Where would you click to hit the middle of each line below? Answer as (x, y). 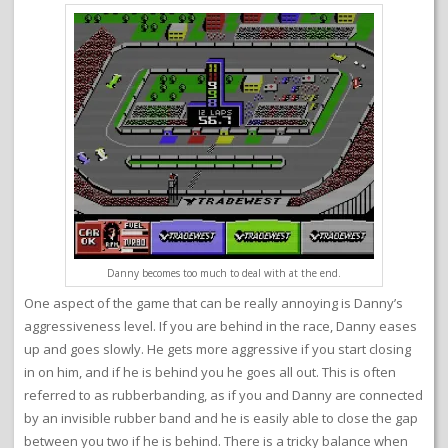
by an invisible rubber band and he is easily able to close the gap (221, 418)
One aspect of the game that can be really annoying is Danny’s (213, 303)
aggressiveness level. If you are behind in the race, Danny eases (220, 326)
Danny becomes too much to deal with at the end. (224, 273)
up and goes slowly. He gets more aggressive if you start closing (217, 349)
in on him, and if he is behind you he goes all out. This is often (210, 372)
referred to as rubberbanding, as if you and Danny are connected (223, 395)
